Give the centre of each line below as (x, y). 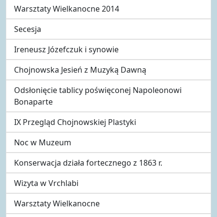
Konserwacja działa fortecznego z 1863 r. (88, 163)
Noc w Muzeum (43, 142)
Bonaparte (33, 101)
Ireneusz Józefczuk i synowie (66, 49)
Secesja (28, 29)
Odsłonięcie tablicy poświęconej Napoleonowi (98, 90)
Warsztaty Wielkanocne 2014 (67, 8)
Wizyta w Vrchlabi (46, 183)
